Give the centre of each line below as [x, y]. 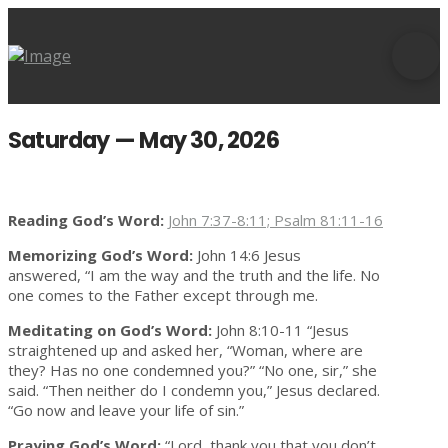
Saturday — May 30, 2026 [143, 139]
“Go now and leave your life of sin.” [126, 410]
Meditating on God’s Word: [112, 330]
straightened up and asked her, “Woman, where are [185, 350]
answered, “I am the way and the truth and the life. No [194, 275]
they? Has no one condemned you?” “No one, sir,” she [192, 370]
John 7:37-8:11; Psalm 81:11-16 [275, 220]
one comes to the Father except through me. [163, 295]
